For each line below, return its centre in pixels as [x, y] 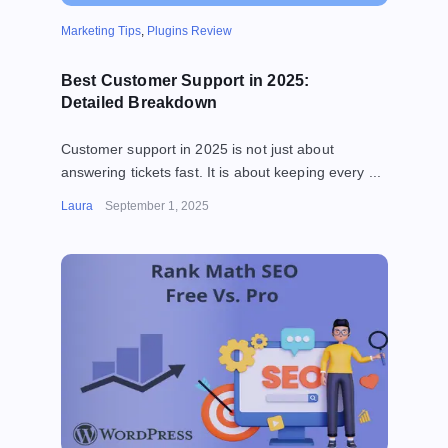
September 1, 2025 [156, 205]
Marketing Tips [100, 31]
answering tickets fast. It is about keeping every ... [220, 171]
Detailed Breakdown [139, 102]
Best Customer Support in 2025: [185, 80]
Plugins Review [189, 31]
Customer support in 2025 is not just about [197, 148]
